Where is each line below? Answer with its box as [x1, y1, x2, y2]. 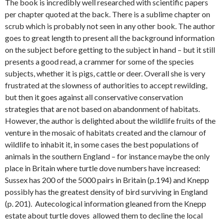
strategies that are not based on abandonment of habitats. [5, 104, 200, 114]
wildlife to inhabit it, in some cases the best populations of [5, 140, 199, 149]
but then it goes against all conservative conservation [5, 92, 183, 102]
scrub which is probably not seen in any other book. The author [5, 21, 215, 31]
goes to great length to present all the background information [5, 33, 215, 43]
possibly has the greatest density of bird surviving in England [5, 187, 208, 197]
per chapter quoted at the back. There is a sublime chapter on [5, 9, 210, 19]
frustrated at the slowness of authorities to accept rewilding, [5, 80, 207, 90]
